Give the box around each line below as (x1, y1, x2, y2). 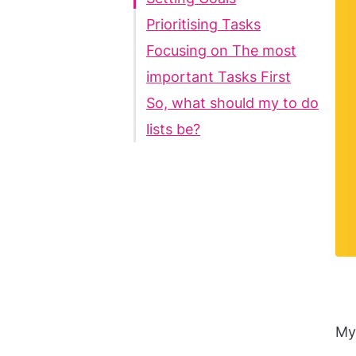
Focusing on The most (146, 41, 296, 59)
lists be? (146, 120, 200, 137)
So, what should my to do (146, 94, 319, 111)
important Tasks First (146, 68, 291, 85)
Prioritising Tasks (146, 15, 261, 33)
